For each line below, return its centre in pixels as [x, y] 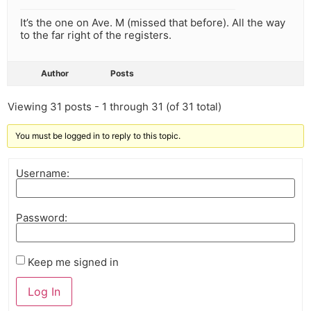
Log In [44, 292]
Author [55, 74]
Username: [43, 173]
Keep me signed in [73, 262]
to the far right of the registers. [96, 35]
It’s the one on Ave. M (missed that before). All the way [153, 23]
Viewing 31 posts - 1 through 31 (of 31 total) [115, 107]
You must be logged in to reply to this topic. [98, 136]
